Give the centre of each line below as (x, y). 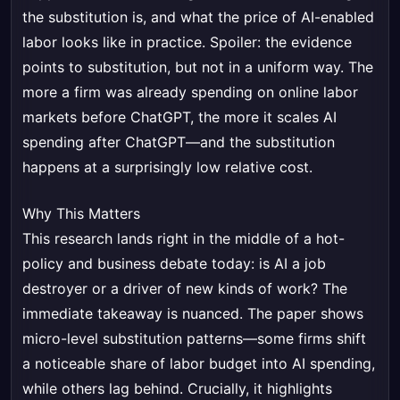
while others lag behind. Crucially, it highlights (177, 389)
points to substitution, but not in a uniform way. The (198, 67)
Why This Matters (81, 214)
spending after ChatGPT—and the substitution (179, 142)
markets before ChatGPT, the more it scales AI (179, 117)
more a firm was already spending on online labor (190, 92)
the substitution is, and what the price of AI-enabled (198, 17)
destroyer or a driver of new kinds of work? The (185, 289)
